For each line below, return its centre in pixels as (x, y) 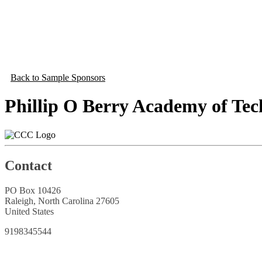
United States (29, 211)
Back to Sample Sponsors (58, 77)
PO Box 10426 (33, 190)
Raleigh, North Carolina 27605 (62, 201)
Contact (28, 165)
